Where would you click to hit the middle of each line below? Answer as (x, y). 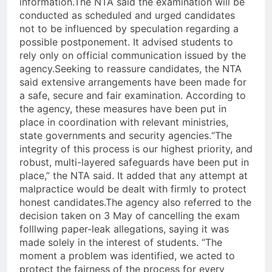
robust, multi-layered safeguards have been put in (134, 162)
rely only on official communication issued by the (133, 56)
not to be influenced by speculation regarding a (129, 29)
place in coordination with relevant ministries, (124, 122)
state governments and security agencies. (115, 136)
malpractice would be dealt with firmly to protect (133, 189)
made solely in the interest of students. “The (121, 243)
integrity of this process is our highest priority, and (136, 149)
